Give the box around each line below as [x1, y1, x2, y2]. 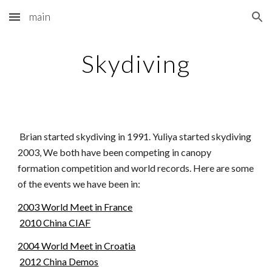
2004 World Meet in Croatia [18, 240, 136, 251]
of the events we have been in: [18, 178, 141, 189]
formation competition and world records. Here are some [18, 162, 254, 174]
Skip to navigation [186, 17, 262, 28]
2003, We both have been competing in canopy [18, 146, 212, 158]
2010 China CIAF [19, 217, 91, 228]
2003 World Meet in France [18, 201, 133, 212]
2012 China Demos [19, 256, 99, 267]
